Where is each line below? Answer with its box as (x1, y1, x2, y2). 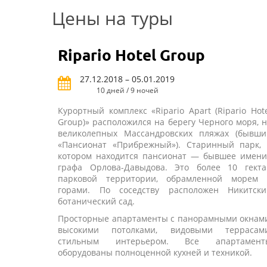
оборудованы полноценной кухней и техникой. (58, 247, 254, 258)
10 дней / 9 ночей (96, 85, 159, 95)
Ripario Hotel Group (58, 45, 205, 64)
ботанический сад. (58, 195, 135, 207)
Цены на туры (52, 6, 173, 30)
